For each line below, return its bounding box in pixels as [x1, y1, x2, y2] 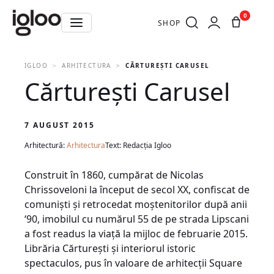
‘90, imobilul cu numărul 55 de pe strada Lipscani [24, 212, 249, 226]
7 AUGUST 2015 [24, 120, 95, 130]
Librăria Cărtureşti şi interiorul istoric [24, 242, 196, 255]
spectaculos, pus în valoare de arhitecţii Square [24, 256, 242, 270]
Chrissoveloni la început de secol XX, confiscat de [24, 183, 250, 196]
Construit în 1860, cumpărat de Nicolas [24, 168, 204, 182]
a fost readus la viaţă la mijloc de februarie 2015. [24, 227, 248, 240]
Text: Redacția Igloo [105, 140, 171, 150]
